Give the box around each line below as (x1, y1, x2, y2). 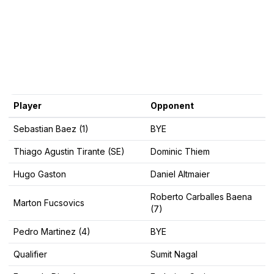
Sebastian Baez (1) (13, 123, 89, 134)
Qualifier (13, 248, 47, 259)
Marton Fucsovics (13, 197, 84, 208)
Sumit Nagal (150, 248, 198, 259)
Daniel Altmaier (150, 168, 210, 179)
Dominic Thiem (150, 146, 210, 157)
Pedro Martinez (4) (13, 226, 91, 237)
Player (13, 100, 42, 111)
